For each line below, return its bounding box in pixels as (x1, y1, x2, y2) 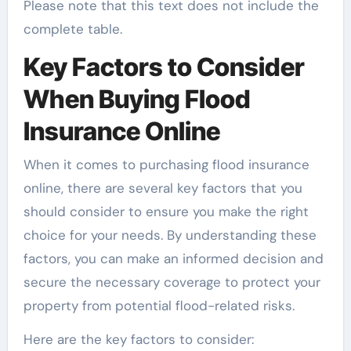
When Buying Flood (23, 84, 251, 115)
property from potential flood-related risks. (23, 296, 295, 314)
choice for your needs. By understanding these (23, 226, 317, 244)
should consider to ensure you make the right (23, 202, 309, 220)
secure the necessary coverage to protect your (23, 273, 320, 291)
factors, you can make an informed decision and (23, 249, 324, 267)
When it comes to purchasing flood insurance (23, 155, 309, 173)
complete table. (23, 20, 122, 38)
